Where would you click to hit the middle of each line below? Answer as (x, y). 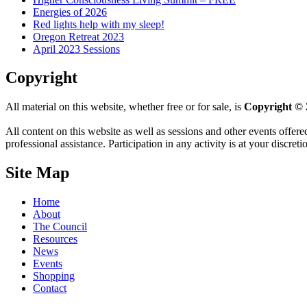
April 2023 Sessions (76, 49)
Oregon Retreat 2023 (78, 36)
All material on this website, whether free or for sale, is (125, 107)
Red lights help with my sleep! (99, 24)
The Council (60, 227)
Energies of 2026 (70, 12)
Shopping (54, 276)
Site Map (37, 173)
